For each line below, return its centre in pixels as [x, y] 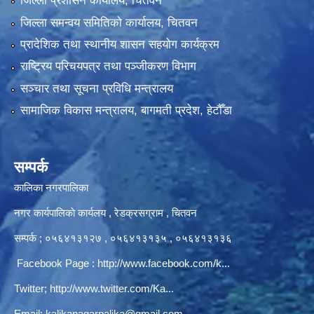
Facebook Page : [56, 264]
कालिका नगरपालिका [51, 188]
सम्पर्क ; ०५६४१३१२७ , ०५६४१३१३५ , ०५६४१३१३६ [123, 238]
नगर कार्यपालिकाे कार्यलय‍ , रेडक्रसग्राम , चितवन [105, 213]
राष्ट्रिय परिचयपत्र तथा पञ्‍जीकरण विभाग [108, 67]
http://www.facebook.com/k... [164, 264]
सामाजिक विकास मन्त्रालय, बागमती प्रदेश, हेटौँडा [126, 111]
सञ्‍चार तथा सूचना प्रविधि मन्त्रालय [96, 89]
